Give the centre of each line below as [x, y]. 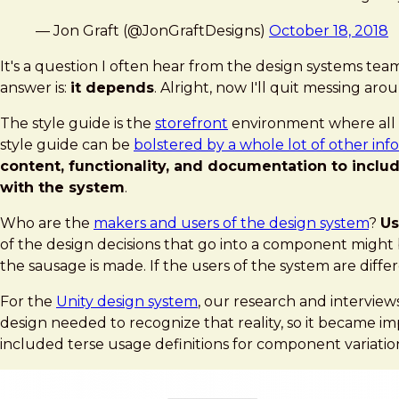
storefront [191, 123]
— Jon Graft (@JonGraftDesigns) [152, 30]
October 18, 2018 [329, 30]
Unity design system [127, 301]
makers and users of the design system [231, 223]
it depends [112, 87]
